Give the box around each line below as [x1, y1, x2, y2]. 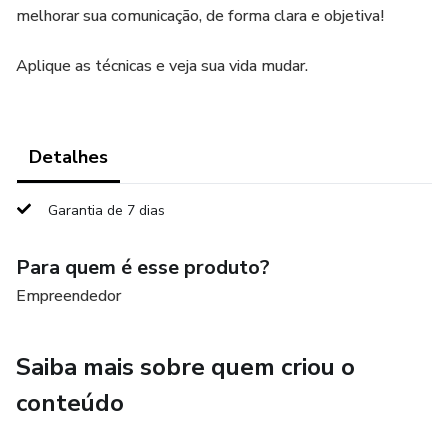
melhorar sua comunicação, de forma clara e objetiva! [16, 5, 384, 27]
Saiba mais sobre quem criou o [16, 351, 355, 383]
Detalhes [29, 145, 108, 169]
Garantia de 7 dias [48, 201, 165, 220]
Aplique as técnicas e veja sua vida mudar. [16, 55, 308, 77]
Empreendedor [16, 285, 121, 307]
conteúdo [16, 387, 124, 419]
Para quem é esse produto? [16, 254, 270, 281]
